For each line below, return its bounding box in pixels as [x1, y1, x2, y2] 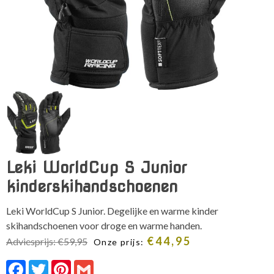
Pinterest [71, 258, 109, 270]
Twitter [48, 258, 80, 270]
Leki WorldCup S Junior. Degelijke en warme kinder [6, 204, 218, 217]
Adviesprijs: [6, 235, 57, 247]
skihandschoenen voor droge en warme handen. [6, 219, 202, 231]
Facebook [26, 258, 68, 270]
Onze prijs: [94, 236, 147, 247]
